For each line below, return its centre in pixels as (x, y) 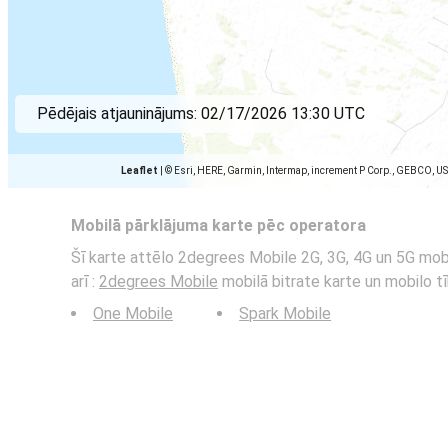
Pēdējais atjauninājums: (119, 113)
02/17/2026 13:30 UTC (283, 113)
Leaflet (139, 170)
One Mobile (133, 313)
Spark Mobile (285, 313)
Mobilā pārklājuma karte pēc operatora (218, 225)
